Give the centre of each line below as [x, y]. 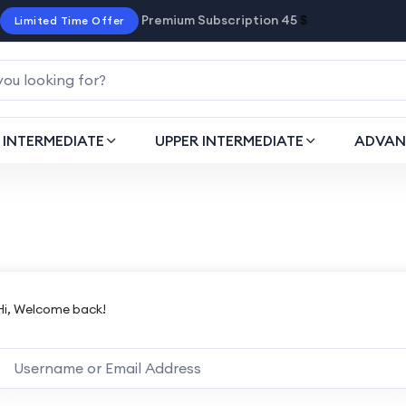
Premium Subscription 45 [219, 20]
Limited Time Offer [69, 20]
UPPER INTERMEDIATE [229, 140]
